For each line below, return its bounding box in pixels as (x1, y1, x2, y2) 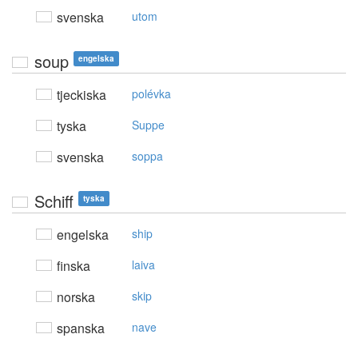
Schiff (34, 189, 74, 213)
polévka (132, 86, 171, 102)
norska (54, 288, 95, 307)
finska (54, 257, 90, 276)
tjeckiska (54, 86, 106, 105)
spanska (54, 319, 105, 338)
